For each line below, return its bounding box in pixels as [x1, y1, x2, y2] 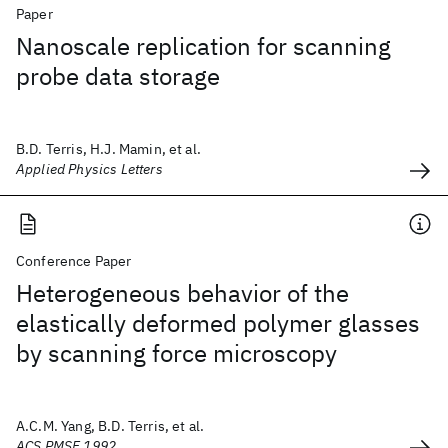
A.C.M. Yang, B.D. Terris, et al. [16, 417, 205, 435]
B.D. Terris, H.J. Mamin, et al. [16, 140, 201, 158]
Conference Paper [16, 252, 132, 270]
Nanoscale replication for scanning [16, 30, 391, 62]
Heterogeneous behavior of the [16, 277, 349, 309]
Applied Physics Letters [16, 160, 163, 178]
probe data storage [16, 60, 220, 92]
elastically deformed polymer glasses [16, 307, 420, 339]
